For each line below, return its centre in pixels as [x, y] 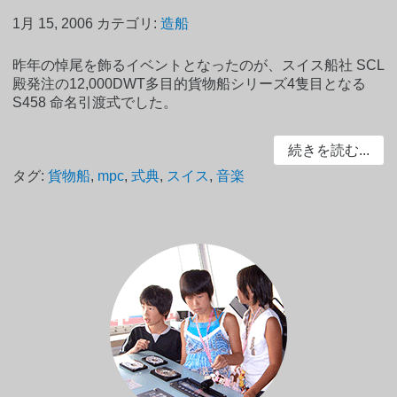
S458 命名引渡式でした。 [95, 103]
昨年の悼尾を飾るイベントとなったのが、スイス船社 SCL [198, 66]
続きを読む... [328, 151]
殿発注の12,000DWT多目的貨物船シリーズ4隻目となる [190, 84]
